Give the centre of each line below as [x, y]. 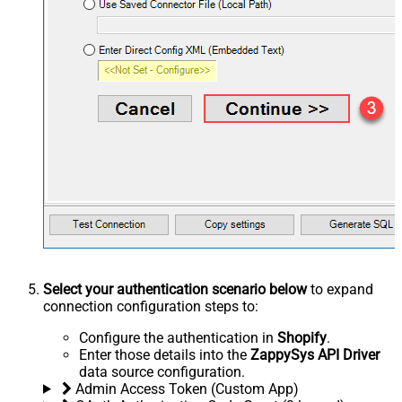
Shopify [302, 337]
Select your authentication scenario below [175, 289]
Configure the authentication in [178, 337]
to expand [340, 289]
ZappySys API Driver [315, 354]
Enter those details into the [165, 354]
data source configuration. [162, 371]
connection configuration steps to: [151, 306]
